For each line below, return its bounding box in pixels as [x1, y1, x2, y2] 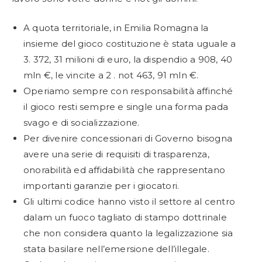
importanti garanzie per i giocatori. [23, 180, 180, 191]
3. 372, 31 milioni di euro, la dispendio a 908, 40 [23, 53, 233, 65]
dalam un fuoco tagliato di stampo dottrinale [23, 211, 227, 223]
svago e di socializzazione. [23, 116, 140, 128]
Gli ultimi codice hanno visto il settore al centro [23, 195, 236, 207]
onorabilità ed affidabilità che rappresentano [23, 164, 226, 175]
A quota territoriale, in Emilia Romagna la [23, 22, 209, 33]
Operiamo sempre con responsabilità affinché [23, 85, 233, 96]
